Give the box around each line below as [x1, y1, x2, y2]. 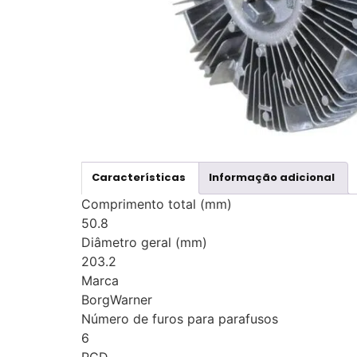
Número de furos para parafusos [81, 310, 278, 327]
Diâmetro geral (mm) [81, 233, 207, 250]
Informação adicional [209, 170, 335, 186]
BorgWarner [81, 291, 152, 308]
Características [92, 170, 186, 186]
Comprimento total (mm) [81, 195, 232, 212]
